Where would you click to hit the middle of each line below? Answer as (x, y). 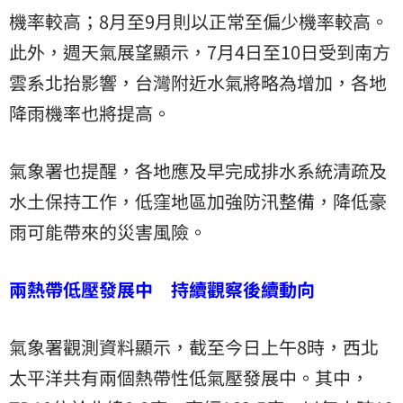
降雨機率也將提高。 (90, 113)
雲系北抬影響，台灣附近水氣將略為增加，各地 (198, 83)
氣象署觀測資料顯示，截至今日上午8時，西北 (194, 347)
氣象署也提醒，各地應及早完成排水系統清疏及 (198, 171)
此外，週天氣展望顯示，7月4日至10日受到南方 (200, 52)
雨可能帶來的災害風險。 (108, 232)
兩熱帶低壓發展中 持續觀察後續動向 (162, 290)
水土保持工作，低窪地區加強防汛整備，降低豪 (198, 201)
